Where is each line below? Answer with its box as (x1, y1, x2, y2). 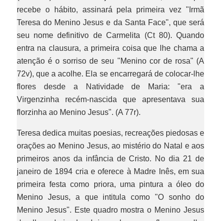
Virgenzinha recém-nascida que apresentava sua (16, 95, 205, 104)
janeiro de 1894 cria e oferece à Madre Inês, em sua (16, 167, 205, 176)
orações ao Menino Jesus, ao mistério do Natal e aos (16, 142, 205, 150)
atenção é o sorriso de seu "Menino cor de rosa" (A (16, 57, 205, 65)
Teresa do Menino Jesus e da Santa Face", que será (16, 18, 205, 27)
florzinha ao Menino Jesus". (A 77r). (16, 108, 141, 116)
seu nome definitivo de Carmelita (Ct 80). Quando (16, 31, 205, 39)
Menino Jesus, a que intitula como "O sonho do (16, 193, 205, 201)
